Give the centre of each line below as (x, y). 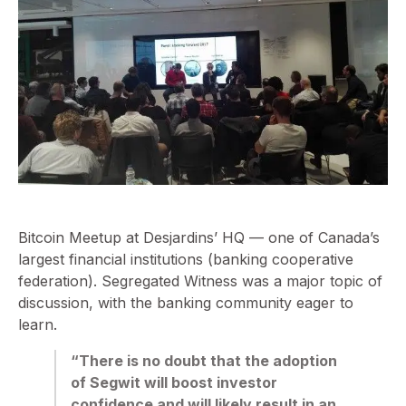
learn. (38, 325)
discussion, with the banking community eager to (186, 303)
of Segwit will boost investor (174, 383)
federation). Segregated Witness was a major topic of (200, 281)
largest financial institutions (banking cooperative (186, 260)
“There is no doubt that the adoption (204, 361)
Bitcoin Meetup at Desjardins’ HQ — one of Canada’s (199, 238)
